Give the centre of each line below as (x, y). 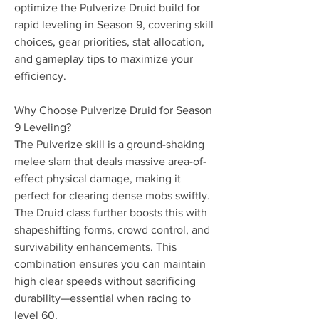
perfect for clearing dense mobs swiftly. (112, 195)
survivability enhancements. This (95, 247)
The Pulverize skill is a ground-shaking (109, 144)
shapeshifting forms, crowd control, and (112, 230)
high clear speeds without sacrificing (105, 281)
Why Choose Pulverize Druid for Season (113, 110)
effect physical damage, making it (98, 178)
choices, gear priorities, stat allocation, (109, 42)
